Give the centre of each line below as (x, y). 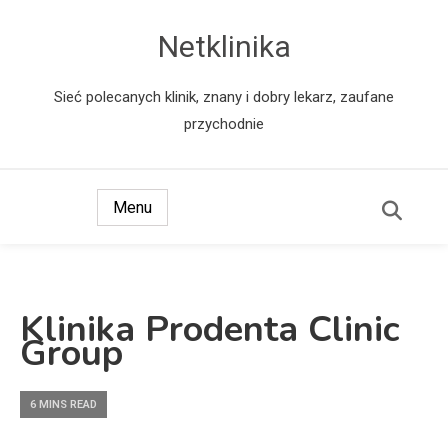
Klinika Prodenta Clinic (210, 330)
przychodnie (224, 124)
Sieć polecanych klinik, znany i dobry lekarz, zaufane (224, 97)
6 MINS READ (63, 405)
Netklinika (224, 46)
